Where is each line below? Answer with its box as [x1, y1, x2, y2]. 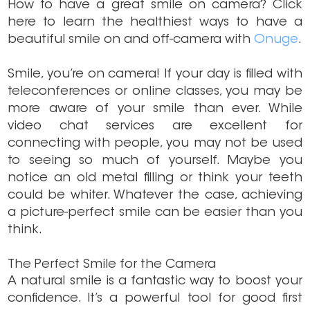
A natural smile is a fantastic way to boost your [8, 275, 302, 289]
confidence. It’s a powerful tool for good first [8, 293, 302, 306]
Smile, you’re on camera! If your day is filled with [8, 69, 302, 82]
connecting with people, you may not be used [8, 138, 302, 151]
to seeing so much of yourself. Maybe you [8, 155, 302, 168]
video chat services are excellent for [8, 120, 302, 134]
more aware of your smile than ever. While [8, 103, 302, 116]
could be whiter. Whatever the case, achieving [8, 190, 302, 203]
